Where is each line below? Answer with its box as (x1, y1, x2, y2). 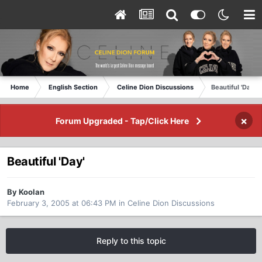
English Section (49, 83, 98, 91)
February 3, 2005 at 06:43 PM (7, 198, 116, 208)
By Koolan (7, 187, 44, 197)
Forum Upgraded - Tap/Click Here (55, 116, 189, 126)
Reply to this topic (96, 236, 166, 246)
